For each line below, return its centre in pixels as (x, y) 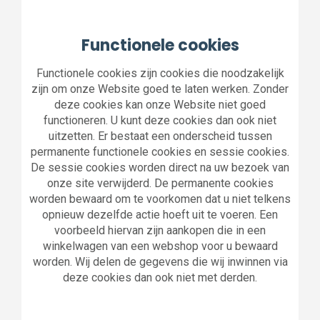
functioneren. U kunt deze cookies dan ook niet (160, 120)
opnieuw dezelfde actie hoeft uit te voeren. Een (160, 215)
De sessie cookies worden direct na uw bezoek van (160, 167)
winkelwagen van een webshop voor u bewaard (160, 246)
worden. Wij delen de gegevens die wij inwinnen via (160, 262)
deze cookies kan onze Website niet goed (160, 105)
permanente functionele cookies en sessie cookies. (160, 152)
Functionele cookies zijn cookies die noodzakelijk (160, 73)
